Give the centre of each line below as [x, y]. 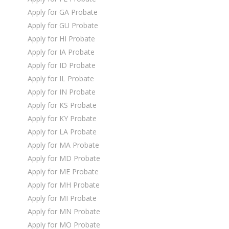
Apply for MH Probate [64, 185]
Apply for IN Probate [62, 91]
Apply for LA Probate [62, 131]
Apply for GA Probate [63, 12]
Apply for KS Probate [62, 105]
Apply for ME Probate [63, 171]
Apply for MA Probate [63, 145]
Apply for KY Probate [62, 118]
